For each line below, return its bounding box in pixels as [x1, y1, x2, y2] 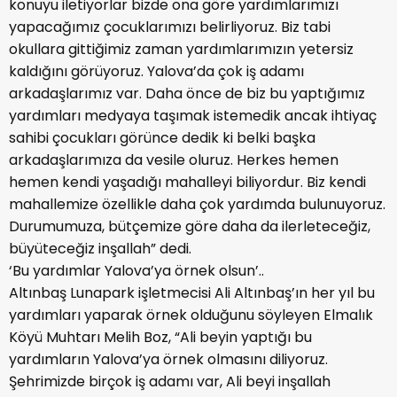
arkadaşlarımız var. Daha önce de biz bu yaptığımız [9, 83, 365, 105]
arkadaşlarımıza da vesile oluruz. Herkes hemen [9, 150, 339, 171]
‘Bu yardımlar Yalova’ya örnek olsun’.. [9, 261, 264, 282]
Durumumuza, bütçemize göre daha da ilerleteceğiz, [9, 216, 370, 237]
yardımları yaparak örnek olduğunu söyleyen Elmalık [9, 305, 373, 326]
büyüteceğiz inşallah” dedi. [9, 238, 191, 260]
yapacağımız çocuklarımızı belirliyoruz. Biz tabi [9, 17, 331, 38]
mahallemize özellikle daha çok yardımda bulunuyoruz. [9, 194, 385, 215]
